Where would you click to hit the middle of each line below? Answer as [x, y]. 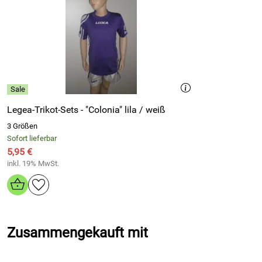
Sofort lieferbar [32, 138]
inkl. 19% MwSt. [33, 163]
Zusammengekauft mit [77, 233]
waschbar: [37, 20]
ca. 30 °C [94, 20]
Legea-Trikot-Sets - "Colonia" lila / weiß [145, 110]
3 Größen [22, 126]
